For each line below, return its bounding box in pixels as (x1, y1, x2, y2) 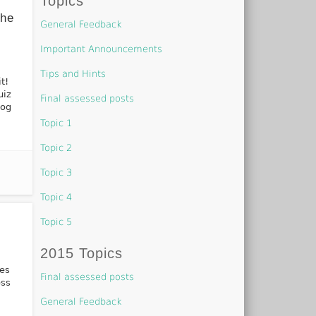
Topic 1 (40, 117, 73, 128)
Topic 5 (40, 216, 73, 227)
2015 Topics (40, 245, 123, 261)
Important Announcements (40, 43, 163, 54)
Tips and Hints (40, 68, 107, 79)
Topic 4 (40, 191, 73, 202)
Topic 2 (40, 142, 73, 153)
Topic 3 (40, 166, 73, 178)
